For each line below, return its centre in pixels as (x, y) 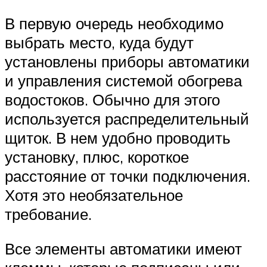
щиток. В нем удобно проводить (118, 138)
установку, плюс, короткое (97, 157)
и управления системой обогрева (123, 81)
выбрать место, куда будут (99, 43)
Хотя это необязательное (94, 195)
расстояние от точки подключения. (128, 176)
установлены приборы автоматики (127, 62)
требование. (48, 214)
